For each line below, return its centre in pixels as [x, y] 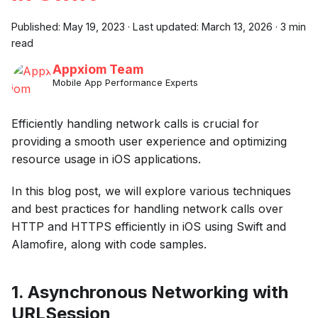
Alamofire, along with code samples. [109, 244]
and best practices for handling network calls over [147, 208]
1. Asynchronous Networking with [150, 292]
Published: [37, 27]
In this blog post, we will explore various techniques [151, 191]
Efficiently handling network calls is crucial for [135, 123]
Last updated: [166, 27]
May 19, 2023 [94, 27]
